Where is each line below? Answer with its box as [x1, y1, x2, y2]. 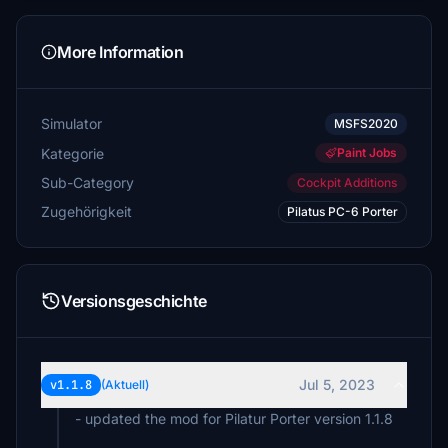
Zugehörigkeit [41, 203, 132, 220]
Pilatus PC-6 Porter [287, 204, 398, 219]
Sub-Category [41, 173, 134, 191]
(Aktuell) [101, 377, 149, 392]
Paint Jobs [337, 145, 397, 160]
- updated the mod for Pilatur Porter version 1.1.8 [75, 410, 393, 427]
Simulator [41, 115, 102, 132]
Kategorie [41, 144, 104, 162]
